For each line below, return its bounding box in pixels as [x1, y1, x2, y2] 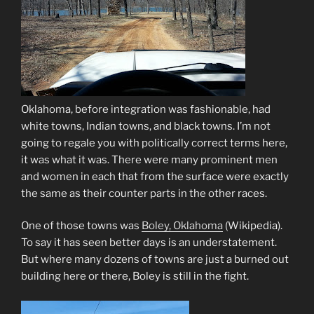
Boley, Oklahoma [142, 219, 223, 233]
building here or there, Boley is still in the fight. [21, 270, 249, 283]
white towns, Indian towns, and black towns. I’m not [21, 119, 271, 132]
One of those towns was [21, 219, 142, 233]
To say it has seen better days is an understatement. [21, 236, 277, 250]
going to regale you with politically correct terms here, [21, 136, 287, 149]
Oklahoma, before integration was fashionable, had [21, 102, 271, 116]
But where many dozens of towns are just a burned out [21, 253, 289, 266]
